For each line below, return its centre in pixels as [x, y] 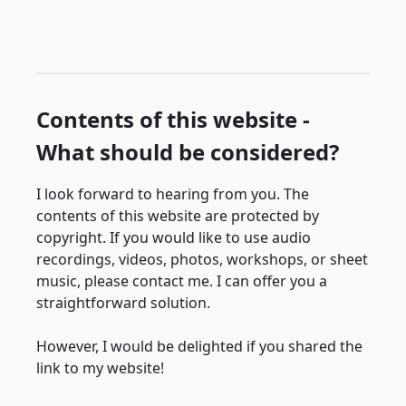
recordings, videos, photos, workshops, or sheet [202, 259]
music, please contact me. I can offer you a [182, 281]
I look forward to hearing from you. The [173, 194]
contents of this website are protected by [178, 216]
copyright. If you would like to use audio [174, 237]
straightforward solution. [123, 303]
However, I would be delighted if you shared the [199, 346]
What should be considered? [188, 152]
